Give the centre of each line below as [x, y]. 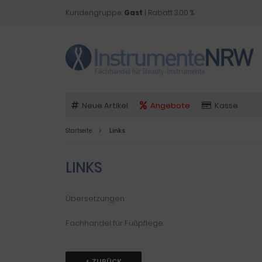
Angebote [170, 106]
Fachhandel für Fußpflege [114, 223]
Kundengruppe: [95, 13]
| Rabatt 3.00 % [168, 13]
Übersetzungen [95, 199]
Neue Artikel [105, 106]
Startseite [79, 131]
